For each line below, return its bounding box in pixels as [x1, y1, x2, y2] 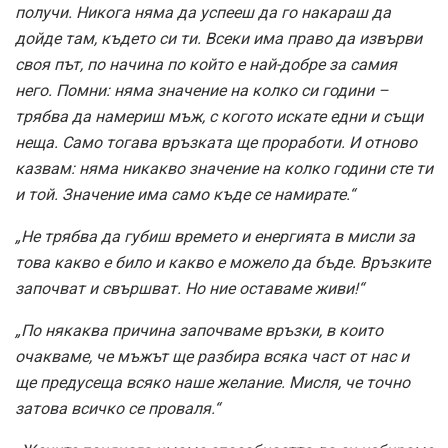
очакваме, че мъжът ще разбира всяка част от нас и [15, 346, 409, 366]
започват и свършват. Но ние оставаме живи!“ [15, 278, 364, 298]
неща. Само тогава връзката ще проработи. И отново [15, 132, 417, 152]
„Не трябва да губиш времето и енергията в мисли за [15, 226, 415, 246]
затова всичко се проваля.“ [15, 398, 220, 418]
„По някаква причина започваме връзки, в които [15, 320, 383, 340]
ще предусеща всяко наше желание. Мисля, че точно [15, 372, 410, 392]
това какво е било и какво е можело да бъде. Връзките [15, 252, 430, 272]
